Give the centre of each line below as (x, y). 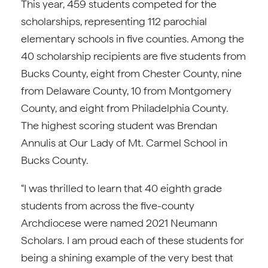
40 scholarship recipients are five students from (133, 56)
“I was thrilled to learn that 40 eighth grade (121, 188)
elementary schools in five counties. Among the (133, 39)
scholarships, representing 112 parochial (114, 21)
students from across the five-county (108, 205)
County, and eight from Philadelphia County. (125, 108)
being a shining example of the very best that (127, 258)
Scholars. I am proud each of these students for (133, 240)
